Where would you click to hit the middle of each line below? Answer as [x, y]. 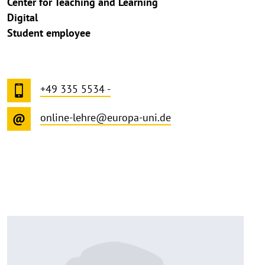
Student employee [49, 33]
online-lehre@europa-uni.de [106, 118]
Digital [22, 17]
